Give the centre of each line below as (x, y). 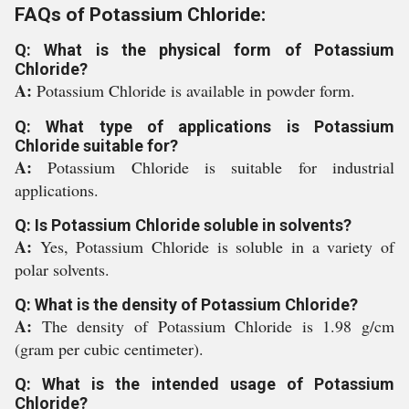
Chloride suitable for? (96, 146)
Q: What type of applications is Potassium (204, 126)
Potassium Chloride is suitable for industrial (221, 167)
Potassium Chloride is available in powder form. (196, 90)
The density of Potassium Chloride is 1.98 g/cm (218, 326)
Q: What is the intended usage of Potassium (204, 384)
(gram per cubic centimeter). (109, 349)
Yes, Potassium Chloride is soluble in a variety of (217, 246)
